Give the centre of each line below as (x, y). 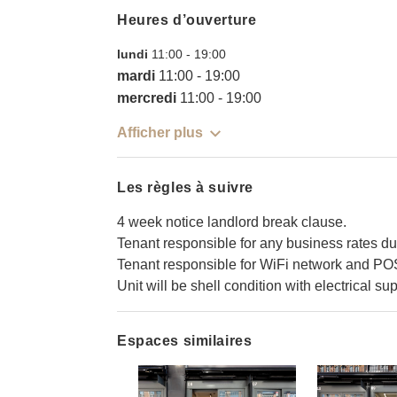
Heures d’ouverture (187, 20)
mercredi (147, 98)
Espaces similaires (185, 340)
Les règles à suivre (185, 187)
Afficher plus (160, 133)
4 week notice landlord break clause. (232, 222)
